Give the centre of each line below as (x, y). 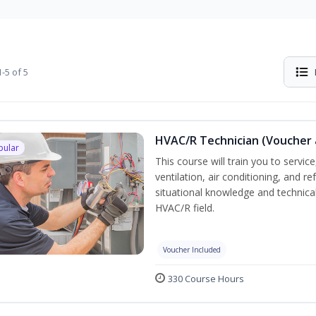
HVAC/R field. (184, 208)
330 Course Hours (206, 279)
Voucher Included (192, 250)
